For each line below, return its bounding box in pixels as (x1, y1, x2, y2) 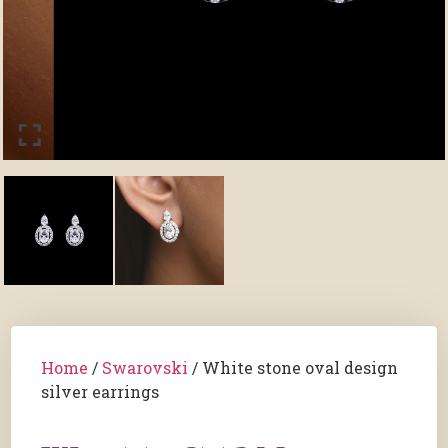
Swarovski (102, 357, 188, 378)
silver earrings (41, 381, 159, 402)
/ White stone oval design (188, 357, 398, 378)
